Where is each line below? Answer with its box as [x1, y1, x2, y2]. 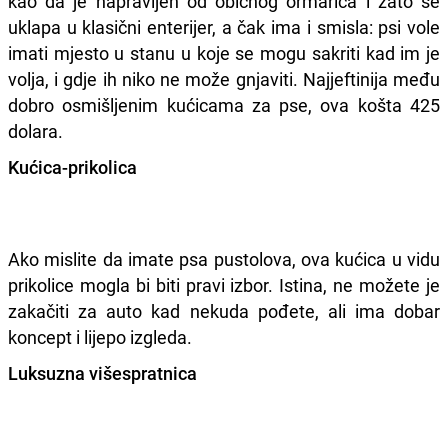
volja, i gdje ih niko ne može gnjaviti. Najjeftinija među [8, 66, 440, 91]
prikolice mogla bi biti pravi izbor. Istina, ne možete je [8, 272, 440, 297]
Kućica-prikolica [8, 154, 137, 179]
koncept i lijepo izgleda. [8, 324, 192, 349]
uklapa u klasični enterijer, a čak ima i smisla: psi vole [8, 14, 440, 39]
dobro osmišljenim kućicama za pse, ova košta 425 [8, 92, 440, 117]
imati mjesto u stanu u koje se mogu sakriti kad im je [8, 40, 440, 65]
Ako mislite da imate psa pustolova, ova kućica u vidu [8, 246, 440, 271]
